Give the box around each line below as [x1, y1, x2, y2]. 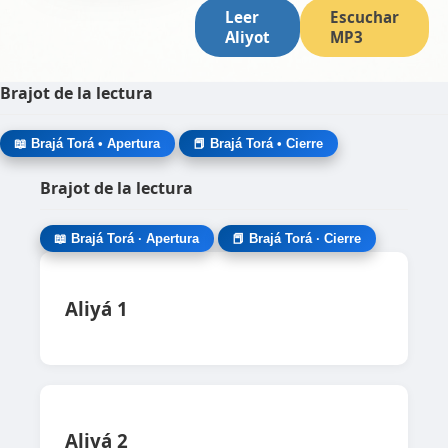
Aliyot [224, 27, 270, 47]
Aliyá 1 [65, 296, 128, 322]
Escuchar [329, 7, 399, 27]
